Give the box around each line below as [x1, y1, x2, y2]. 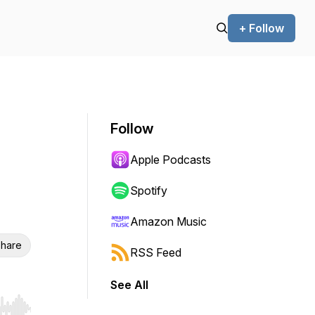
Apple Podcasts [130, 153, 211, 167]
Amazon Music [130, 214, 207, 229]
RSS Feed [130, 245, 181, 259]
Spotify [130, 184, 167, 198]
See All [110, 278, 148, 292]
